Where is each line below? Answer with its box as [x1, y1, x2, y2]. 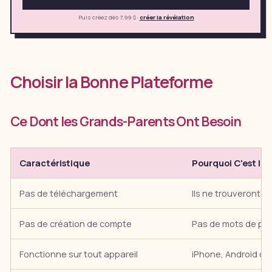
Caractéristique [19, 157, 90, 169]
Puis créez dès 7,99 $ [78, 13, 136, 21]
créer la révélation [139, 13, 194, 21]
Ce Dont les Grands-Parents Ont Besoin [10, 112, 241, 131]
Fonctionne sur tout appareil [19, 248, 138, 260]
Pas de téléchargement [19, 187, 118, 200]
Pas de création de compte [19, 217, 132, 230]
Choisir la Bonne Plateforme [10, 70, 213, 93]
